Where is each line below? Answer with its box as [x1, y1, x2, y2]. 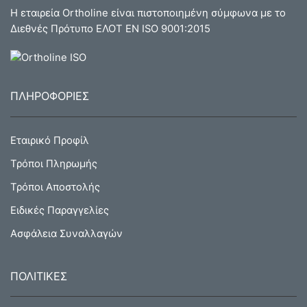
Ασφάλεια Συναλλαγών [10, 227, 123, 240]
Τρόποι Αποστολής [10, 180, 100, 193]
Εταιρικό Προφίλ [10, 134, 89, 147]
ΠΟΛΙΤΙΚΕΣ [10, 269, 67, 283]
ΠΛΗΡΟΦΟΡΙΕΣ [10, 89, 89, 103]
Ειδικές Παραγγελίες [10, 204, 109, 217]
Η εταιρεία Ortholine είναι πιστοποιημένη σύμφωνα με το [10, 6, 286, 19]
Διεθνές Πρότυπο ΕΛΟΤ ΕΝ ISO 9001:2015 [10, 22, 210, 35]
